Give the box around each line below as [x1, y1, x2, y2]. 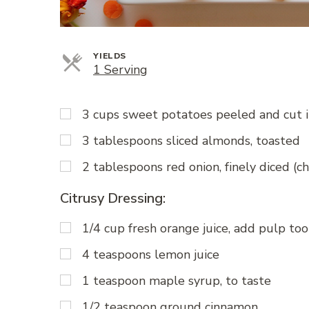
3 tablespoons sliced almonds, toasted [82, 132, 300, 150]
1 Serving [93, 61, 148, 79]
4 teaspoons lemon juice [82, 246, 219, 263]
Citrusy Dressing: [60, 189, 166, 208]
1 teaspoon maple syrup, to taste [82, 272, 271, 289]
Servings [147, 61, 196, 78]
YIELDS [93, 50, 126, 62]
